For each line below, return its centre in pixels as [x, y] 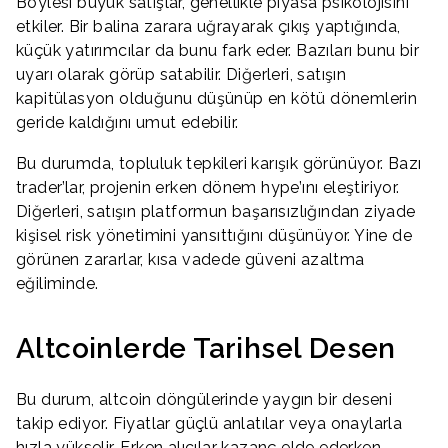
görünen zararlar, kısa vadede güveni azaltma [190, 260]
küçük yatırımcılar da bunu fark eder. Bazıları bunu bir [217, 50]
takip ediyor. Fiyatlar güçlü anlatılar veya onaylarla [209, 423]
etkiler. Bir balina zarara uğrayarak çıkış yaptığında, [208, 26]
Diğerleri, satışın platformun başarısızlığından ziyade [216, 212]
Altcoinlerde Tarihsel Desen [206, 349]
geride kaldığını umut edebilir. [127, 122]
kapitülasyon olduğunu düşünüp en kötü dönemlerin [217, 98]
